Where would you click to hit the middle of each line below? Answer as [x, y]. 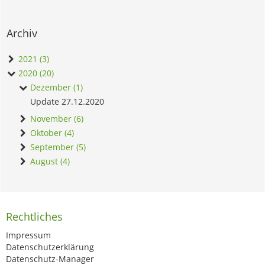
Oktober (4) [51, 133]
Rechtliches [34, 217]
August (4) [49, 161]
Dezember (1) [55, 88]
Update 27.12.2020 [67, 102]
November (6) [56, 119]
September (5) [57, 147]
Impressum [28, 235]
